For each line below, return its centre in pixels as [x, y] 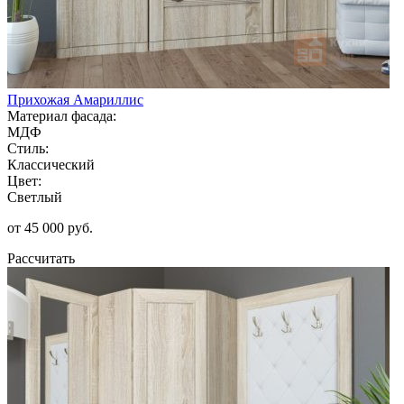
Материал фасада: [62, 115]
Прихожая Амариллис [75, 99]
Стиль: [28, 148]
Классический [51, 164]
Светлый [35, 197]
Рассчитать [41, 258]
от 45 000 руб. [50, 227]
